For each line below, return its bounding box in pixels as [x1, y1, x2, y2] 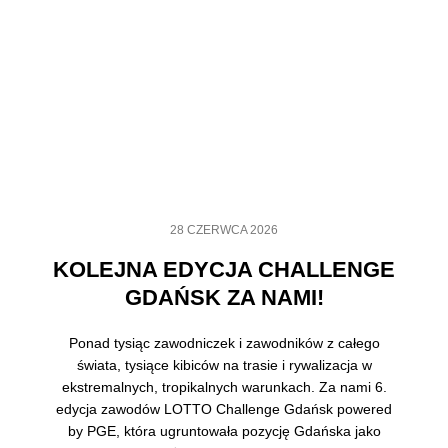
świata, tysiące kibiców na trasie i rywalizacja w [76, 356, 372, 373]
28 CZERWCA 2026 [170, 222, 278, 237]
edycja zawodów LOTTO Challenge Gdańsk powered [56, 400, 392, 417]
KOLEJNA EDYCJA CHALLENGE [53, 256, 395, 282]
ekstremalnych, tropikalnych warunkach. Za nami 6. [61, 378, 387, 395]
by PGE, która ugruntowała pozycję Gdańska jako [67, 422, 381, 439]
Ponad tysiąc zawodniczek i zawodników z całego [68, 334, 380, 351]
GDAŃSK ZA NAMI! [124, 284, 324, 310]
